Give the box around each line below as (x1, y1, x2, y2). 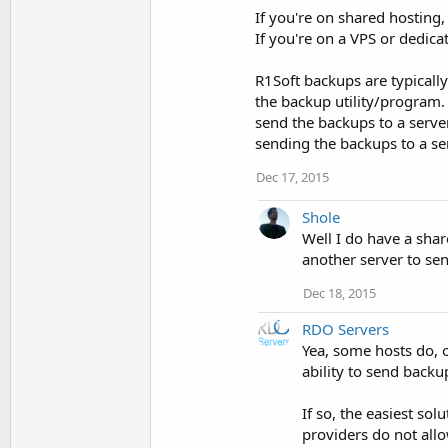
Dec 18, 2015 (303, 283, 376, 302)
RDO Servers (302, 318, 389, 339)
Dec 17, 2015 (256, 167, 329, 186)
